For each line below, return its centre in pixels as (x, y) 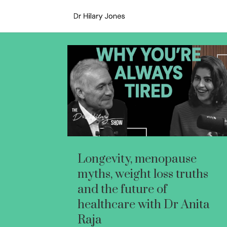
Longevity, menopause (137, 159)
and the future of (123, 190)
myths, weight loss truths (143, 175)
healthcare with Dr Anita (144, 205)
